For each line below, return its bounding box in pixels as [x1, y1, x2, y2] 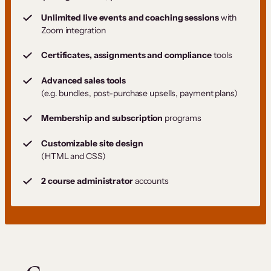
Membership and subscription [41, 112, 165, 123]
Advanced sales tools [41, 74, 128, 86]
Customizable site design [41, 137, 143, 149]
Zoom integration [41, 24, 106, 36]
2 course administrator [41, 175, 133, 186]
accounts [132, 175, 169, 186]
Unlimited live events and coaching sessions [41, 11, 219, 23]
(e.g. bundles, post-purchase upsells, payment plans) [41, 87, 238, 99]
